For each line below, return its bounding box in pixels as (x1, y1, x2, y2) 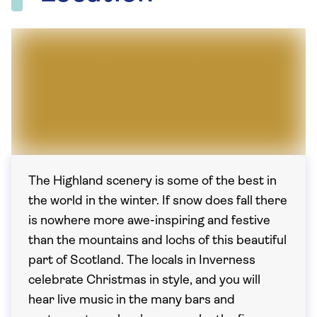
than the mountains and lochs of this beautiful (28, 234, 287, 248)
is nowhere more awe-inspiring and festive (28, 214, 270, 228)
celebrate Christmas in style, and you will (28, 274, 260, 287)
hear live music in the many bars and (28, 294, 235, 307)
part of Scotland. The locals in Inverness (28, 254, 255, 267)
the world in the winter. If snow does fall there (28, 195, 287, 208)
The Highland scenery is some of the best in (28, 175, 277, 188)
